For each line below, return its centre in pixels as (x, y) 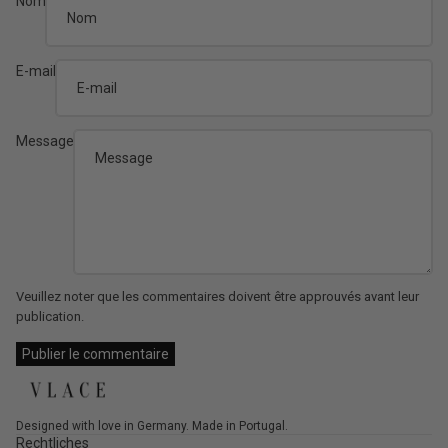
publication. (50, 317)
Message (45, 141)
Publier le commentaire (95, 353)
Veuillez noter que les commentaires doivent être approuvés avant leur (217, 297)
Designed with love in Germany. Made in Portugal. (152, 425)
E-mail (36, 70)
